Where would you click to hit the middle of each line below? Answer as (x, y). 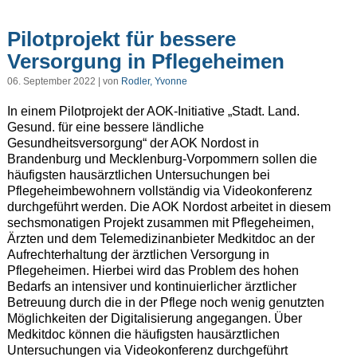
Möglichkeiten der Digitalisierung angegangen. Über (154, 319)
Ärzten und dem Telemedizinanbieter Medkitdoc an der (161, 239)
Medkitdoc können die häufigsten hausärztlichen (143, 335)
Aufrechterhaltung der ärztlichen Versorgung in (138, 255)
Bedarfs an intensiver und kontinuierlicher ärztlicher (151, 287)
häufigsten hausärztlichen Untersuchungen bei (138, 175)
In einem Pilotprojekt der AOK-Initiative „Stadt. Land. (153, 112)
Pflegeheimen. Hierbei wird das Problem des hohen (153, 271)
